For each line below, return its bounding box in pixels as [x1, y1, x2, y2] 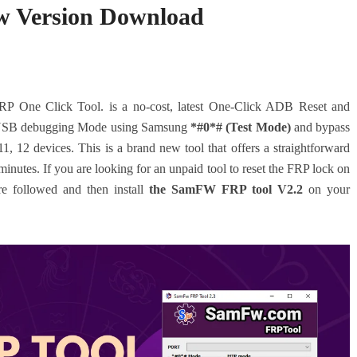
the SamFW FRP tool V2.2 [149, 182, 303, 196]
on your [303, 182, 350, 196]
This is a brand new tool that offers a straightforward [78, 141, 351, 155]
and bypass [290, 120, 351, 134]
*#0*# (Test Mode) [190, 120, 291, 134]
